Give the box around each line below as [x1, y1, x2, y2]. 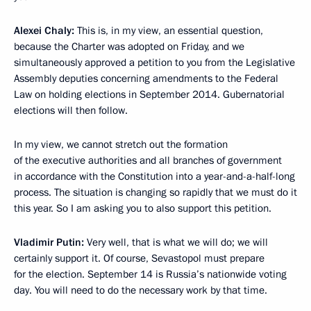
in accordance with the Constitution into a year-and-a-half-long [14, 169, 295, 184]
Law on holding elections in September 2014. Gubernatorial [14, 87, 285, 102]
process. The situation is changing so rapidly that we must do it [14, 185, 297, 200]
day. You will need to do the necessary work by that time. [14, 283, 267, 298]
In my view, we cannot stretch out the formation [14, 137, 228, 152]
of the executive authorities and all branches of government [14, 153, 282, 168]
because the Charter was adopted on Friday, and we [14, 40, 244, 54]
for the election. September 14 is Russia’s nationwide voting [14, 267, 287, 282]
